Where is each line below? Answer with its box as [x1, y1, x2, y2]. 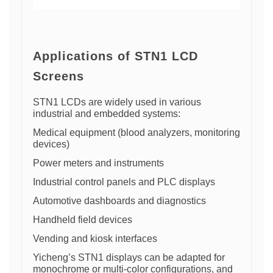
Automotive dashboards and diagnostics [33, 196, 206, 206]
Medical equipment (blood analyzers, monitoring [33, 127, 240, 138]
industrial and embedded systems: [33, 108, 180, 119]
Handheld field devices [33, 214, 132, 225]
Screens [33, 69, 84, 83]
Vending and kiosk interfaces [33, 233, 157, 244]
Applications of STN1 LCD [33, 49, 198, 63]
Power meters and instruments [33, 158, 164, 168]
